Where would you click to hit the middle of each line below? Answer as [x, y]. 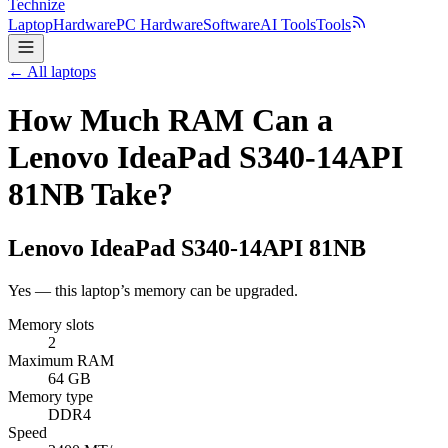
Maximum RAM [61, 360]
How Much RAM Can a [170, 120]
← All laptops [52, 71]
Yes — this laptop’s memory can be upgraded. [153, 290]
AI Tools [288, 24]
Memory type [50, 396]
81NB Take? [90, 194]
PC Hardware [159, 24]
